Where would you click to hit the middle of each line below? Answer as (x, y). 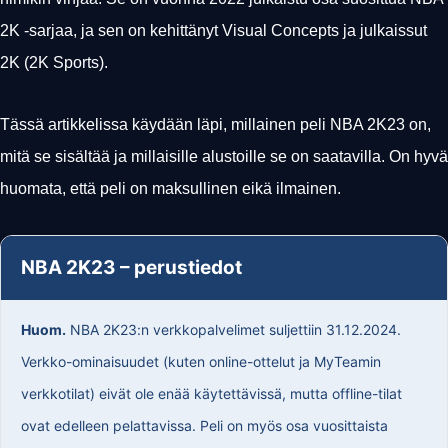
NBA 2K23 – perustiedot (131, 267)
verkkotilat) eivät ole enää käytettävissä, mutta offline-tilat (211, 393)
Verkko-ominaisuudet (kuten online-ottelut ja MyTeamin (201, 361)
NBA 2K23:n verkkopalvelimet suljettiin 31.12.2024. (233, 329)
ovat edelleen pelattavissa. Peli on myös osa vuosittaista (204, 425)
